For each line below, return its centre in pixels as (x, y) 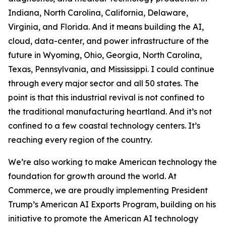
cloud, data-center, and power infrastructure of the (108, 41)
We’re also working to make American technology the (112, 162)
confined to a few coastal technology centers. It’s (104, 126)
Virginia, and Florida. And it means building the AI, (106, 27)
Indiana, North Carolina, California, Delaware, (98, 13)
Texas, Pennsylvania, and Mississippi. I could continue (111, 69)
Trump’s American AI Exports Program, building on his (112, 204)
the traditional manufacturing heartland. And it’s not (110, 111)
